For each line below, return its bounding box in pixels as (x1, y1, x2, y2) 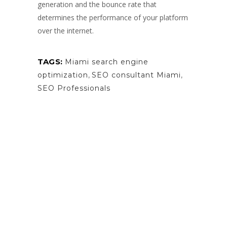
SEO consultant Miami (92, 70, 181, 80)
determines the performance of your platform (37, 13, 188, 23)
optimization (37, 70, 88, 80)
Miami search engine (65, 57, 148, 67)
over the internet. (37, 26, 94, 36)
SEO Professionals (37, 84, 110, 93)
